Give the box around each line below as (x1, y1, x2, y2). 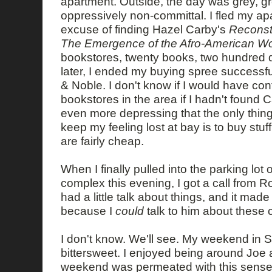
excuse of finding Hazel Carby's (61, 22, 229, 36)
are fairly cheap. (61, 134, 144, 148)
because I (61, 204, 115, 218)
